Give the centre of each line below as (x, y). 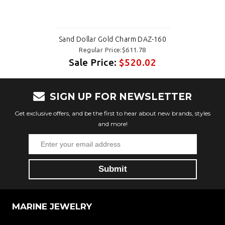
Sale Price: (94, 62)
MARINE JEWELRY (52, 206)
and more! (113, 124)
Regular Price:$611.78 (113, 50)
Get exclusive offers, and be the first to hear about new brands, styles (113, 113)
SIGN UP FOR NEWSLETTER (121, 97)
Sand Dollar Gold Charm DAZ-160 (113, 39)
